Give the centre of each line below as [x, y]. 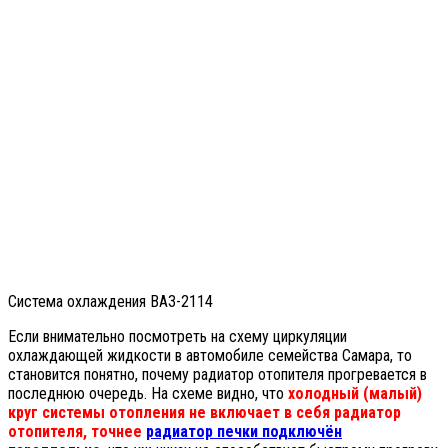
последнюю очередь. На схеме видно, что [148, 394]
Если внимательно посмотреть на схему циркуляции [177, 337]
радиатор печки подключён [244, 432]
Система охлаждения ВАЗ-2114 [110, 302]
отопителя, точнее [77, 432]
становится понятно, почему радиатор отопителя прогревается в [217, 375]
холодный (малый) [355, 394]
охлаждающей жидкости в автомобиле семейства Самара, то [210, 356]
